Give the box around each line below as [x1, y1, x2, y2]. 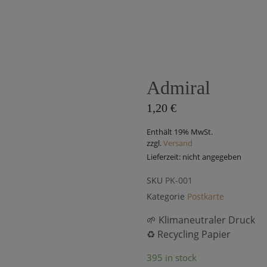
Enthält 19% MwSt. [147, 126, 213, 137]
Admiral [147, 77, 210, 98]
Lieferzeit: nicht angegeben [147, 151, 241, 162]
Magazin [204, 30, 249, 43]
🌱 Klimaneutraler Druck [147, 213, 255, 226]
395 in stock [147, 251, 197, 263]
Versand [163, 138, 193, 148]
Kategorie [147, 191, 185, 202]
